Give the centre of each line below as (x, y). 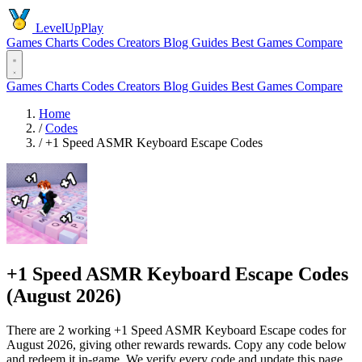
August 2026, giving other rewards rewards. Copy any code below (177, 344)
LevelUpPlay (68, 28)
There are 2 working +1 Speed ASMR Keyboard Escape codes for (176, 330)
